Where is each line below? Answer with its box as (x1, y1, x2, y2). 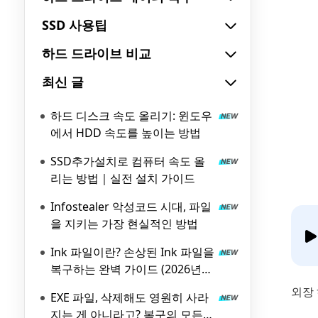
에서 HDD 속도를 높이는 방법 (50, 125, 201, 141)
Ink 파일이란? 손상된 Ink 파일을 (50, 244, 214, 260)
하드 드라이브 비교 (42, 45, 151, 62)
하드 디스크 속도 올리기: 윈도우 (50, 108, 212, 124)
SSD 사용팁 (42, 16, 107, 33)
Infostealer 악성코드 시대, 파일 (50, 199, 212, 214)
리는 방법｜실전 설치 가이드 (50, 170, 195, 186)
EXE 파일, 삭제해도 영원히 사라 (50, 290, 209, 305)
